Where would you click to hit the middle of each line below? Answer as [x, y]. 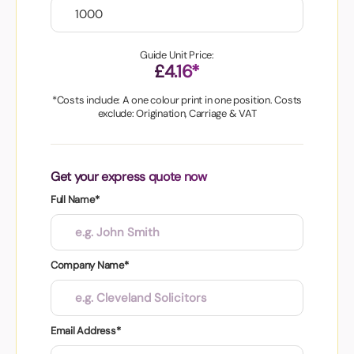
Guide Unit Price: [177, 55]
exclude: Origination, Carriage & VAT [177, 114]
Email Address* [86, 331]
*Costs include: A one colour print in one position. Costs [177, 100]
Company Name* [90, 265]
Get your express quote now [129, 177]
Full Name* [75, 200]
